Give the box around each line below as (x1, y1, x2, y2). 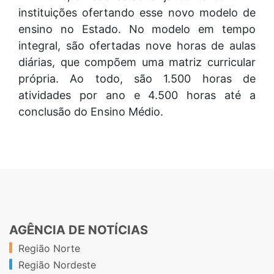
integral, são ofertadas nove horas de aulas (18, 39, 256, 52)
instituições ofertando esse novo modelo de (18, 6, 256, 19)
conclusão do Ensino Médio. (18, 105, 163, 118)
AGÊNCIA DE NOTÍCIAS (9, 222, 148, 237)
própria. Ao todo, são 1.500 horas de (18, 72, 256, 85)
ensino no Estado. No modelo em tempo (18, 22, 256, 35)
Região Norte (18, 242, 80, 254)
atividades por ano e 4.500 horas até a (18, 88, 256, 102)
